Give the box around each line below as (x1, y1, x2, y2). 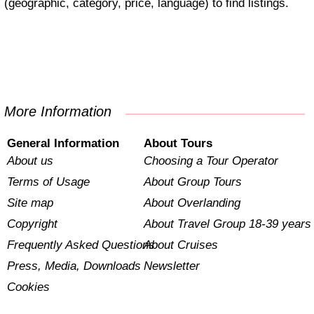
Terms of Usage (7, 175, 90, 189)
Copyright (7, 217, 58, 231)
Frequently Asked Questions (7, 238, 156, 252)
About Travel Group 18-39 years (143, 217, 311, 231)
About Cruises (143, 238, 218, 252)
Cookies (7, 280, 50, 294)
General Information (7, 137, 120, 151)
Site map (7, 196, 54, 210)
